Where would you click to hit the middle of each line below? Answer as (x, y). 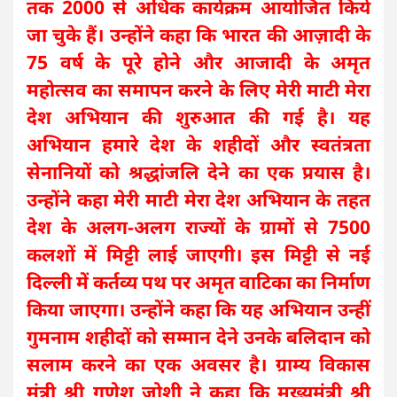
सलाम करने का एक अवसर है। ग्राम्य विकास (198, 365)
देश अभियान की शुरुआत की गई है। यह (198, 117)
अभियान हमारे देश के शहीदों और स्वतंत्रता (198, 145)
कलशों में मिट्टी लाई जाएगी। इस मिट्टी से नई (198, 255)
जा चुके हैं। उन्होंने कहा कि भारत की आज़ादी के (198, 35)
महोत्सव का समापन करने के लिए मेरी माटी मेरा (198, 90)
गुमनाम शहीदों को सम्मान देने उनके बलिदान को (198, 337)
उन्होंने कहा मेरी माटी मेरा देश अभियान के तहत (198, 200)
